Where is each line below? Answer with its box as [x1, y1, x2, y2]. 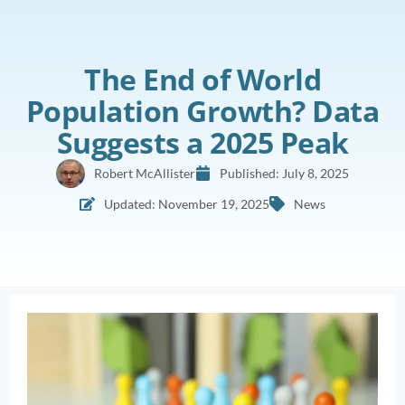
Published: [220, 165, 282, 181]
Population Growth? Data [25, 90, 380, 130]
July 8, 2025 [282, 165, 349, 181]
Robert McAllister [94, 165, 195, 181]
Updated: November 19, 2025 [104, 195, 269, 212]
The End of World [84, 59, 321, 99]
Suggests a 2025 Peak [56, 122, 349, 162]
